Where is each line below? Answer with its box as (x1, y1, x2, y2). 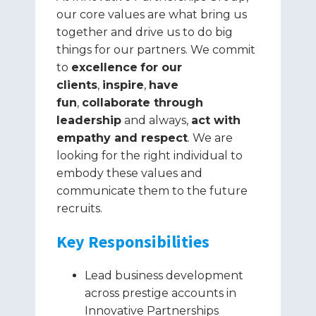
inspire (102, 78, 144, 92)
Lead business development (85, 269, 243, 282)
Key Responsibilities (56, 231, 209, 253)
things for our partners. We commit (56, 43, 255, 56)
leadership (56, 114, 121, 127)
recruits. (56, 202, 102, 215)
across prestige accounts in (85, 286, 236, 300)
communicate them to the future (56, 184, 248, 197)
